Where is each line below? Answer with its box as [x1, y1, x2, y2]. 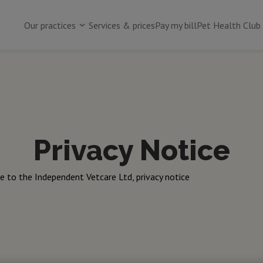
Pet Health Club [197, 19, 261, 31]
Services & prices [89, 19, 155, 31]
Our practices [24, 19, 76, 31]
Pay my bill [155, 19, 197, 31]
